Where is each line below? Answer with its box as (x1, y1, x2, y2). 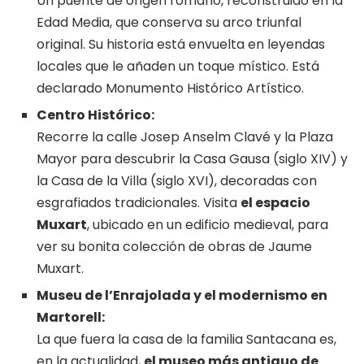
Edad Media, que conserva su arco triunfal (37, 13, 301, 32)
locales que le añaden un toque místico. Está (37, 57, 319, 76)
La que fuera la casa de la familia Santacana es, (37, 330, 336, 349)
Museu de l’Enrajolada (37, 286, 191, 305)
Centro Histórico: (37, 106, 154, 125)
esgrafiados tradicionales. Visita (37, 193, 240, 213)
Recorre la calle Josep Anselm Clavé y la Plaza (37, 128, 333, 147)
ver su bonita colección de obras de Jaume (37, 237, 312, 257)
